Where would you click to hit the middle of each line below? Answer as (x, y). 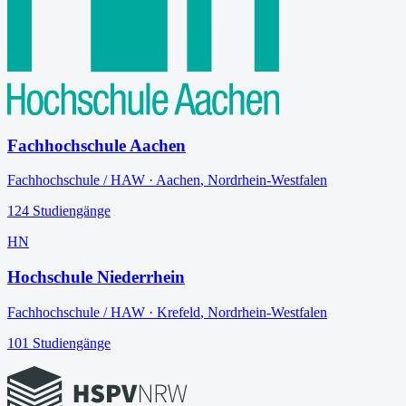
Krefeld (179, 312)
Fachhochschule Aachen (97, 145)
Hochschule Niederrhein (96, 276)
